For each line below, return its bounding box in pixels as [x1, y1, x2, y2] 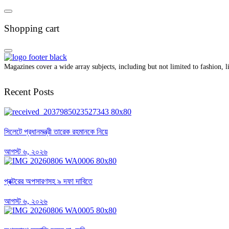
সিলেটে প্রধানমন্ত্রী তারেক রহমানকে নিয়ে [4, 127, 108, 136]
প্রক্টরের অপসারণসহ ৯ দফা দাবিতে [4, 176, 93, 186]
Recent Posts [4, 86, 54, 98]
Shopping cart [4, 22, 59, 34]
